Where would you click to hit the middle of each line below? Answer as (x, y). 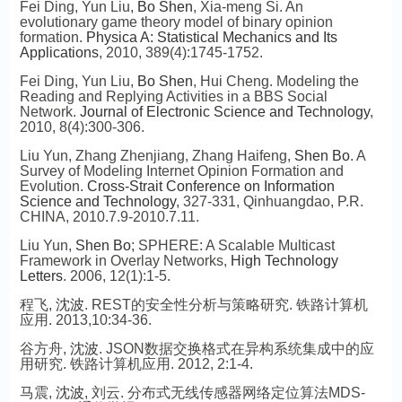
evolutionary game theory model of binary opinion (176, 22)
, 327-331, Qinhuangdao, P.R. (269, 201)
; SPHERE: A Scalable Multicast (232, 245)
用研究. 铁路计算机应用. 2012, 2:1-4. (136, 364)
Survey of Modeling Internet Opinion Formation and (181, 171)
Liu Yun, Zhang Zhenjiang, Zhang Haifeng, (157, 156)
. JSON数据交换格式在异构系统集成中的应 (236, 349)
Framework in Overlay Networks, (125, 261)
